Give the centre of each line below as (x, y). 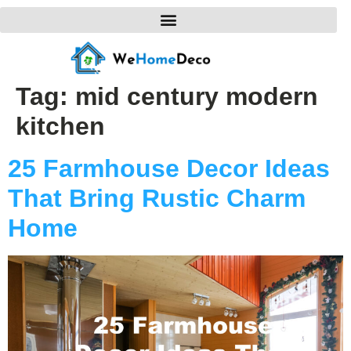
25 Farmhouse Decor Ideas (169, 168)
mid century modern (197, 96)
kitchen (60, 126)
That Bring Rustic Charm (157, 198)
